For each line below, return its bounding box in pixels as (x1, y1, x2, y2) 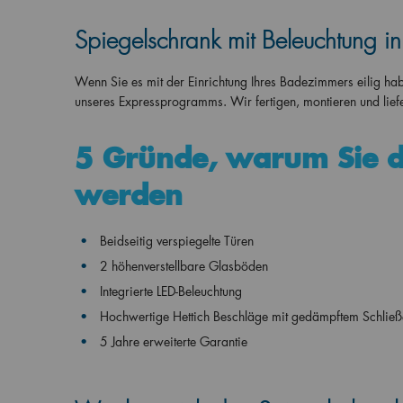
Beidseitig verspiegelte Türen (99, 232, 254, 249)
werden (74, 177, 183, 212)
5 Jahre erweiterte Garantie (99, 333, 251, 350)
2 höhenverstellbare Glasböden (99, 257, 268, 274)
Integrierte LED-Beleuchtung (99, 282, 242, 300)
